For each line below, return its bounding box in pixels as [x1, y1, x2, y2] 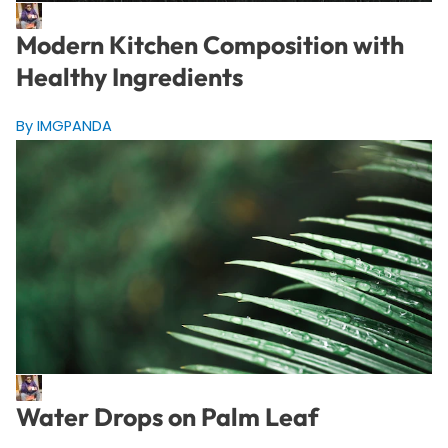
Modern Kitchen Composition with [15, 29, 404, 62]
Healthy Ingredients [15, 61, 243, 94]
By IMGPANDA [15, 116, 112, 137]
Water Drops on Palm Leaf [15, 401, 319, 434]
